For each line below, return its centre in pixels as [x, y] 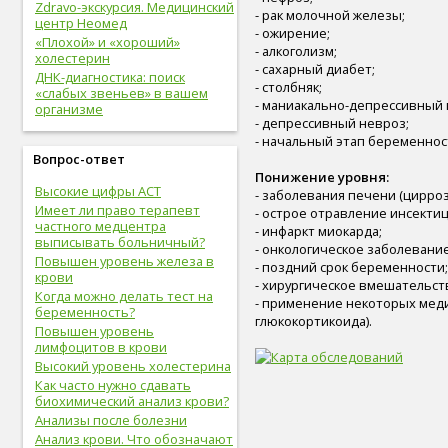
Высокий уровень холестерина [133, 366]
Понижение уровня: [322, 177]
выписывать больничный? [120, 242]
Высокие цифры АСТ [98, 191]
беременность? [85, 312]
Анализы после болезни [111, 420]
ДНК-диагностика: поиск [110, 77]
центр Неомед [81, 23]
